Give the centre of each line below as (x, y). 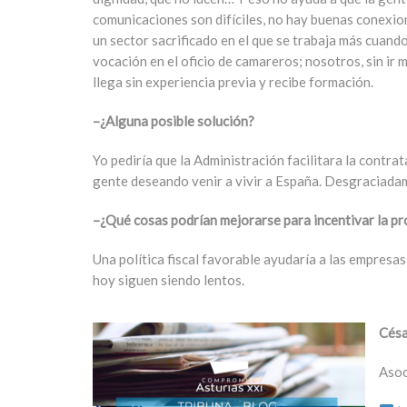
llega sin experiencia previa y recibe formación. (233, 82)
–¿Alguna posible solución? (174, 121)
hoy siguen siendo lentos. (169, 280)
